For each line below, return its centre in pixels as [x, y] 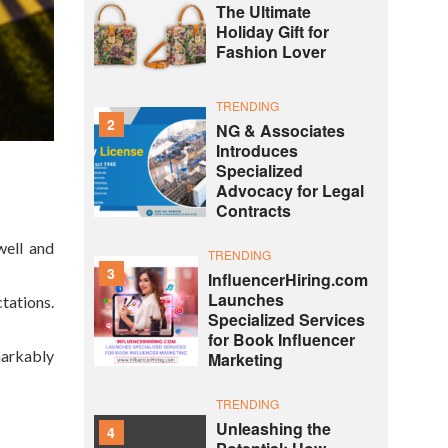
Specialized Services [286, 320]
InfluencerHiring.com [287, 280]
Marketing [245, 360]
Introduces [256, 151]
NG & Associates [280, 131]
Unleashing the [273, 429]
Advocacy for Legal [289, 191]
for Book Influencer [281, 340]
